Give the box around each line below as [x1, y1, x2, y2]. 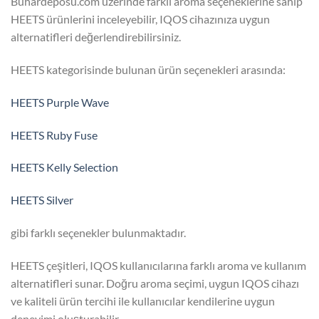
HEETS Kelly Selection [11, 160, 118, 174]
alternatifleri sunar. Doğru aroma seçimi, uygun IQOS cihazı [11, 276, 299, 290]
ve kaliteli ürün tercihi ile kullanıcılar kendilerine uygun [11, 293, 275, 308]
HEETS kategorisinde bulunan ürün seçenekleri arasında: [11, 63, 286, 77]
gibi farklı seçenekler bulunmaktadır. [11, 226, 186, 240]
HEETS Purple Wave [11, 95, 109, 109]
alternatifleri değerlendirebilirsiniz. [11, 30, 181, 44]
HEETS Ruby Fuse [11, 127, 98, 142]
